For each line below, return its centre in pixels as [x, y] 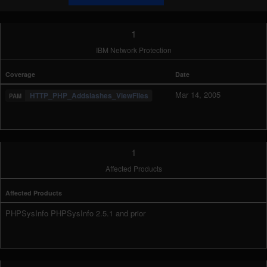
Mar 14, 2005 [198, 94]
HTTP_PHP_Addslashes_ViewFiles [89, 96]
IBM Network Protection [133, 50]
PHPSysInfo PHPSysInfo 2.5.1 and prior [75, 213]
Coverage [20, 74]
